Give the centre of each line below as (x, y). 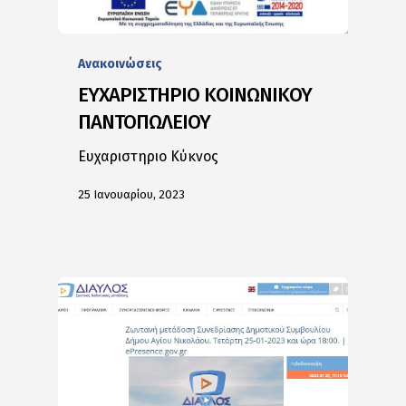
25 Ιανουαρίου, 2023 (132, 194)
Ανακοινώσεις (121, 63)
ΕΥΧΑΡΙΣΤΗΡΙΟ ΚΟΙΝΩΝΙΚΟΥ (195, 94)
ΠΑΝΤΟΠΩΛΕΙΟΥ (145, 121)
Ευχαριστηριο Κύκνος (149, 156)
